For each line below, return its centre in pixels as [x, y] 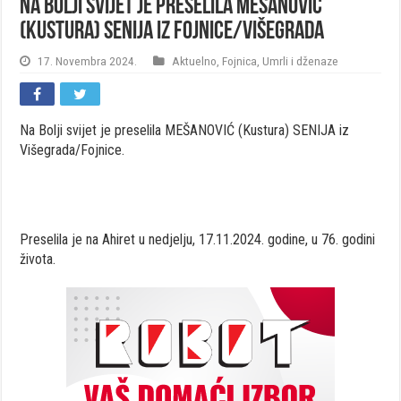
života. [38, 259]
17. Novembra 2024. [88, 60]
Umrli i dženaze [301, 60]
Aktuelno [195, 60]
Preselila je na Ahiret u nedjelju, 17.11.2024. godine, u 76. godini [198, 239]
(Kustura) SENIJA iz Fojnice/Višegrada [172, 32]
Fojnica [240, 60]
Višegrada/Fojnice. [73, 149]
